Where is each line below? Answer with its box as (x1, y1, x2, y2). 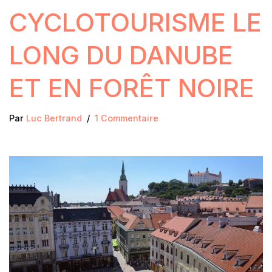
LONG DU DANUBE (9, 39, 233, 71)
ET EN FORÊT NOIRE (9, 72, 254, 104)
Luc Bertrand (26, 113, 82, 124)
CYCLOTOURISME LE (9, 7, 262, 38)
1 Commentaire (95, 113, 158, 124)
